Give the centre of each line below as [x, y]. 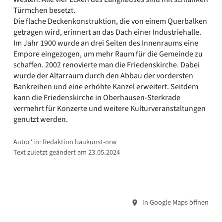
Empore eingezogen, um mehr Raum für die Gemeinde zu [108, 54]
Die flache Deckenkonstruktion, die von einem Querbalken [110, 21]
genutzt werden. [41, 119]
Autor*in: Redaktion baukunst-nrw [65, 142]
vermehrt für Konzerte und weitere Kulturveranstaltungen [110, 108]
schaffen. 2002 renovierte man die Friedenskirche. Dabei [107, 65]
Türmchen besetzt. [44, 10]
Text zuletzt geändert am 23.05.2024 [67, 152]
